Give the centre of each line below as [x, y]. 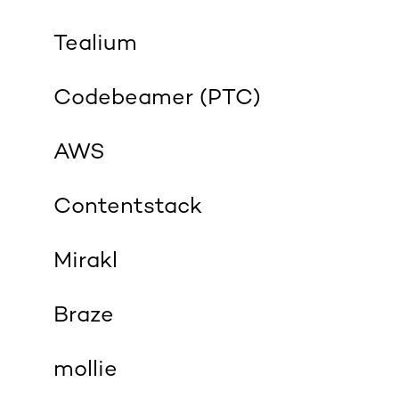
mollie [85, 371]
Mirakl [85, 262]
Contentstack [128, 208]
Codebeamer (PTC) [157, 99]
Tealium [95, 45]
